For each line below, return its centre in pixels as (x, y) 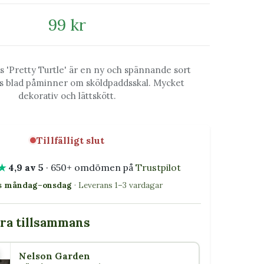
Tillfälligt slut (70, 140)
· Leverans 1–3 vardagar (118, 185)
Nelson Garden (54, 256)
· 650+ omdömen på (89, 167)
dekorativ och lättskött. (67, 96)
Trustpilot (158, 167)
